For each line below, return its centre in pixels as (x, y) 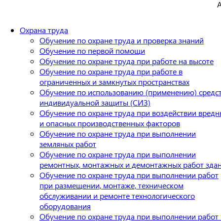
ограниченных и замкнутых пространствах (114, 81)
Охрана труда (44, 30)
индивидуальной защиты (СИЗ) (95, 102)
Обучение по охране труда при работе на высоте (127, 61)
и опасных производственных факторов (110, 123)
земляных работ (68, 144)
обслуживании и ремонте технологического (117, 195)
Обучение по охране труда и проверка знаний (122, 40)
